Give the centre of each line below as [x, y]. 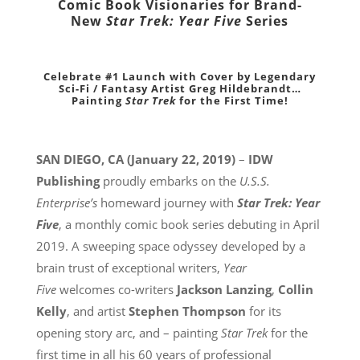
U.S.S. [254, 180]
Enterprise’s [68, 202]
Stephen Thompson [187, 311]
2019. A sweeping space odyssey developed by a [170, 245]
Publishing [67, 180]
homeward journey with [168, 202]
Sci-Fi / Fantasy [104, 88]
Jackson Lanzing [224, 289]
